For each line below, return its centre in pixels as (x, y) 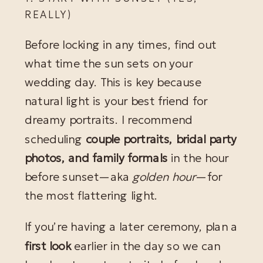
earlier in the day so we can (146, 246)
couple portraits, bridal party (161, 139)
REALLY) (48, 15)
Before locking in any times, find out (121, 45)
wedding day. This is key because (113, 82)
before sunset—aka (79, 177)
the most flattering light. (91, 196)
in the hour (198, 158)
